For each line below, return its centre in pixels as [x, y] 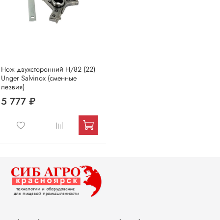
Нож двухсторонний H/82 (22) [48, 69]
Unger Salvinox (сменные [39, 78]
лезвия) [13, 87]
